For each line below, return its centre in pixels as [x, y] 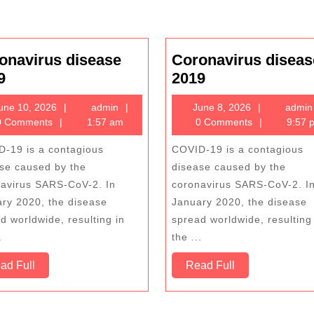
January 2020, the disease [239, 202]
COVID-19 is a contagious [237, 149]
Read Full [210, 265]
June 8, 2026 [222, 107]
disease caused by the [228, 167]
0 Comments [223, 122]
